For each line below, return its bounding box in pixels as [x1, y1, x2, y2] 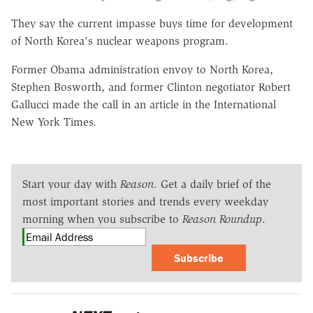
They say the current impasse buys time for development [11, 16, 293, 30]
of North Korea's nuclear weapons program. [11, 34, 228, 48]
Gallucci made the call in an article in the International [11, 97, 276, 111]
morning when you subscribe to [22, 212, 182, 226]
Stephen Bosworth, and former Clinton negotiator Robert [11, 80, 291, 94]
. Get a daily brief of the [154, 177, 271, 191]
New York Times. [11, 115, 96, 129]
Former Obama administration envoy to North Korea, [11, 62, 273, 76]
